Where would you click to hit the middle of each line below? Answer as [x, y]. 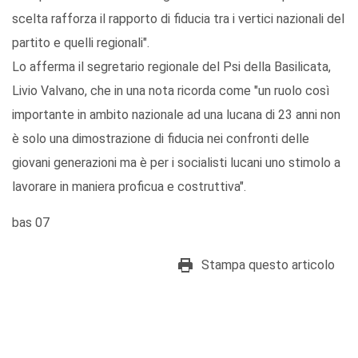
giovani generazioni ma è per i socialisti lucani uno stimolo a [176, 163]
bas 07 [31, 223]
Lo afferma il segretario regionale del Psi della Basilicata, [171, 67]
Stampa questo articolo [268, 265]
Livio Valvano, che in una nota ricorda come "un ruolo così [171, 91]
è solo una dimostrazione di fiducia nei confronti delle [161, 139]
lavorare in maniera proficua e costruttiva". [129, 187]
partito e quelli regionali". [81, 43]
